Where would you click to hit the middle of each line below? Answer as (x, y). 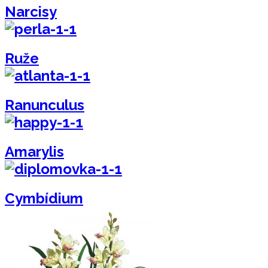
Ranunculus (45, 105)
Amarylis (34, 151)
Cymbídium (44, 198)
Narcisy (31, 12)
